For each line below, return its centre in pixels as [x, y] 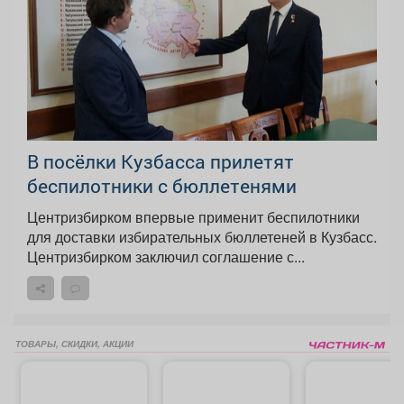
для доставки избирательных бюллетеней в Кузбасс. [202, 236]
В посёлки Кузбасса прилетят [161, 161]
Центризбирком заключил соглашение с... [166, 256]
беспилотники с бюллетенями [162, 185]
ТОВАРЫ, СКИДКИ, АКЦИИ [74, 343]
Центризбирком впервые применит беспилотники [193, 216]
